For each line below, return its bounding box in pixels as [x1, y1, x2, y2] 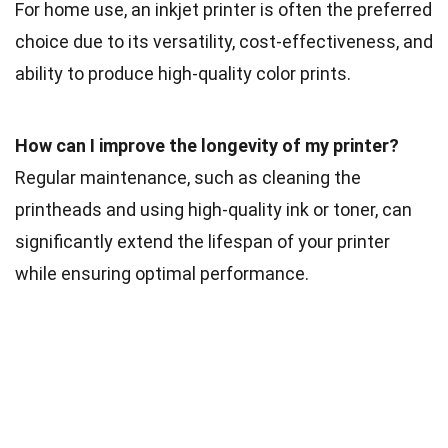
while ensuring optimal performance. [15, 262, 309, 284]
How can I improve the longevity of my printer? [15, 134, 399, 156]
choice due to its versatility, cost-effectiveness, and [15, 30, 433, 52]
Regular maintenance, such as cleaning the [15, 166, 361, 188]
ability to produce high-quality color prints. [15, 62, 351, 84]
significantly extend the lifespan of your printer [15, 230, 390, 252]
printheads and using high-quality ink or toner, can [15, 198, 412, 220]
